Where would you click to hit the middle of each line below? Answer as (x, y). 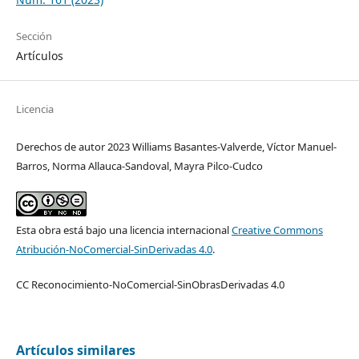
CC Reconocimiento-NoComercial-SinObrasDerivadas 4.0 (150, 285)
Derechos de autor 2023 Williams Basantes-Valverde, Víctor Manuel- (176, 147)
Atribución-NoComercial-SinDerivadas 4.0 (114, 250)
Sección (34, 36)
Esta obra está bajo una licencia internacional (123, 230)
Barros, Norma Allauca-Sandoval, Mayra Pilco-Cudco (139, 166)
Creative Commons (277, 230)
